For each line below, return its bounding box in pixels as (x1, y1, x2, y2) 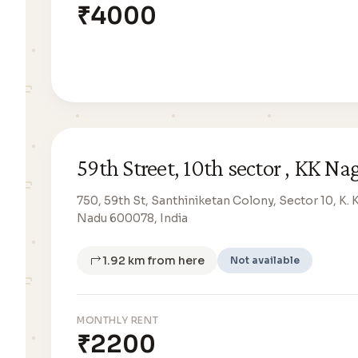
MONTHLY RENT (77, 314, 159, 326)
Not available (230, 254, 300, 266)
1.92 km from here (102, 253, 205, 268)
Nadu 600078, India (77, 211, 188, 225)
